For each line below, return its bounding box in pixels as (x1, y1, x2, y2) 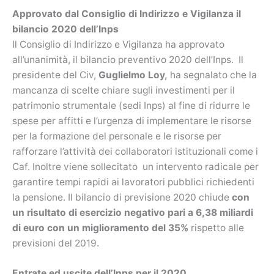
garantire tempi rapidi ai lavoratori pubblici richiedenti (12, 176, 254, 188)
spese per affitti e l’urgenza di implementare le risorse (12, 114, 251, 127)
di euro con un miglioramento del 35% (12, 221, 188, 234)
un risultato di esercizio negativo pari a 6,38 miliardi (12, 206, 253, 218)
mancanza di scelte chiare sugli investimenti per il (12, 84, 235, 96)
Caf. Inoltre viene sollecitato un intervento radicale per (12, 160, 259, 172)
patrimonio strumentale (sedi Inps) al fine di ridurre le (12, 99, 250, 111)
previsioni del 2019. (12, 237, 99, 249)
